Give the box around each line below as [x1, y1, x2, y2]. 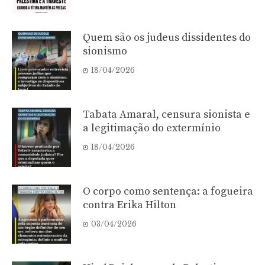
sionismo [83, 44, 127, 58]
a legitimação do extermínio [83, 121, 221, 135]
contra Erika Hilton [83, 198, 176, 212]
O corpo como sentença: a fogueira [83, 184, 253, 198]
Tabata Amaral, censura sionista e [83, 107, 250, 121]
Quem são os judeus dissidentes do [83, 30, 251, 44]
